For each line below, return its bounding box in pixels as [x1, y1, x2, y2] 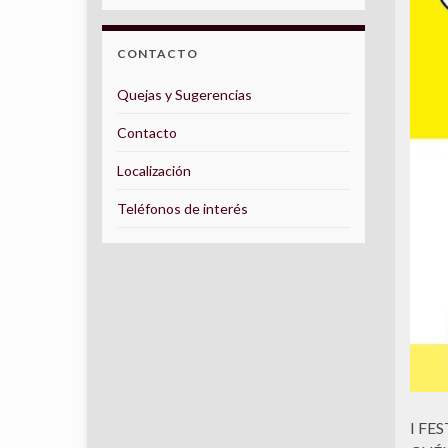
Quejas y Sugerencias [117, 86, 252, 103]
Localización [117, 162, 191, 179]
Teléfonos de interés [117, 200, 248, 217]
